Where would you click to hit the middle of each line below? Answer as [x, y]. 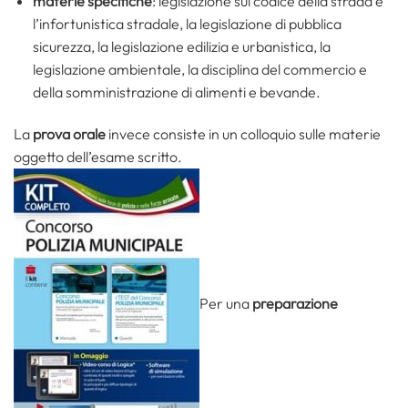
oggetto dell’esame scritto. [98, 157]
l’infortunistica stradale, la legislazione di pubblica [187, 24]
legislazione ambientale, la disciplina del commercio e [199, 70]
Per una [226, 303]
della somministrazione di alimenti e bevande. [176, 92]
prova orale [69, 134]
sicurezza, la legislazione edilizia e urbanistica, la [181, 47]
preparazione [295, 303]
